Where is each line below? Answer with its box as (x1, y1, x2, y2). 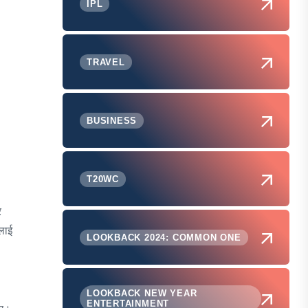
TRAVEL (87, 56, 125, 67)
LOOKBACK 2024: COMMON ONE (87, 232, 241, 243)
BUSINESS (87, 115, 137, 126)
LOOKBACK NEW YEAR (87, 288, 197, 298)
